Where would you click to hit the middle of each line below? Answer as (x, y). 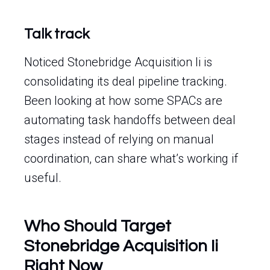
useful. (43, 178)
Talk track (57, 34)
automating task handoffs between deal (130, 120)
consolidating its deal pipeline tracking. (126, 81)
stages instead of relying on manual (119, 139)
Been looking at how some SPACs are (123, 101)
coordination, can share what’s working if (131, 159)
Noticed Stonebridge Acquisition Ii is (118, 62)
